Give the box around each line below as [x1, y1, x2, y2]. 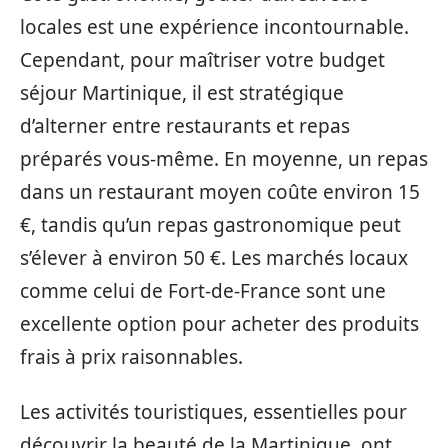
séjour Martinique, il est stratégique [20, 79, 344, 106]
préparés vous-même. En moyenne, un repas [20, 145, 428, 172]
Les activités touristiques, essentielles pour [20, 399, 407, 426]
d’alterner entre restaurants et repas [20, 112, 350, 139]
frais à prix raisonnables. [20, 343, 243, 370]
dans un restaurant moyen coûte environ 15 [20, 178, 420, 205]
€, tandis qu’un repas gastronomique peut [20, 211, 401, 238]
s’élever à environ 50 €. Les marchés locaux [20, 244, 408, 271]
